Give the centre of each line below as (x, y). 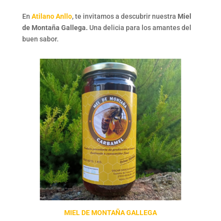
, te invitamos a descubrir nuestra (125, 17)
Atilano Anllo (52, 17)
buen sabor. (40, 39)
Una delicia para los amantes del (139, 28)
